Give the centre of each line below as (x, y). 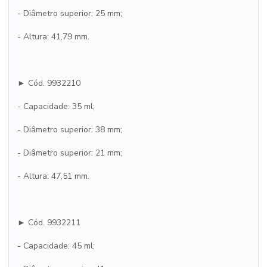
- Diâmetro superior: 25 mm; (70, 13)
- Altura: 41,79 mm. (53, 37)
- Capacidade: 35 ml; (56, 106)
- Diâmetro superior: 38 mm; (70, 130)
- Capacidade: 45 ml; (56, 246)
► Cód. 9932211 (49, 223)
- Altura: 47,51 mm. (53, 176)
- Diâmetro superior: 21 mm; (70, 153)
